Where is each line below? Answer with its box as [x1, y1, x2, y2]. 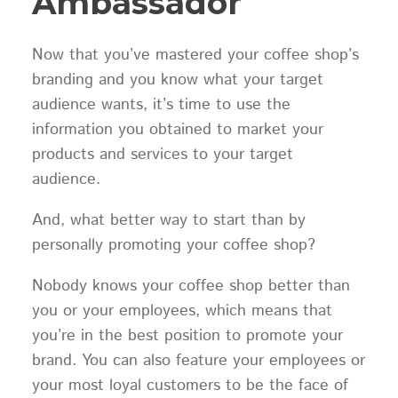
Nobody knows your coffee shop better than [31, 274, 350, 298]
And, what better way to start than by [31, 208, 306, 232]
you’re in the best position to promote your [31, 323, 343, 347]
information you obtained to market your [31, 117, 323, 141]
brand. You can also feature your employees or [31, 348, 365, 372]
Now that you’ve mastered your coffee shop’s [31, 43, 359, 67]
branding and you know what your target [31, 68, 323, 92]
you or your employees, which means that [31, 298, 332, 322]
